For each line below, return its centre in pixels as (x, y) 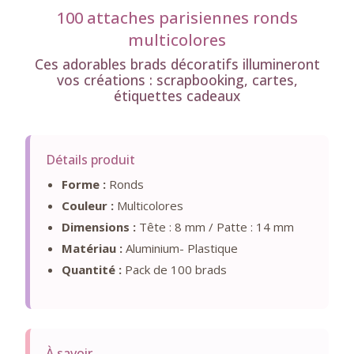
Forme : (84, 184)
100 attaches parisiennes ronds (177, 18)
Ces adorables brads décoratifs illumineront (177, 64)
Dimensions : (99, 227)
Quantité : (92, 269)
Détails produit (90, 160)
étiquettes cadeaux (177, 96)
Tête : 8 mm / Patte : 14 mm (215, 227)
